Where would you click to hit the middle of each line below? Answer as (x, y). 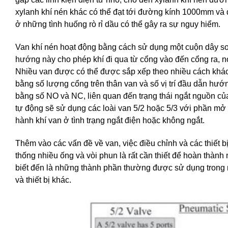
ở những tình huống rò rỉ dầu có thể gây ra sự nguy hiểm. (118, 24)
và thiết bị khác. (43, 180)
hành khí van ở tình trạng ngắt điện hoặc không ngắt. (110, 121)
